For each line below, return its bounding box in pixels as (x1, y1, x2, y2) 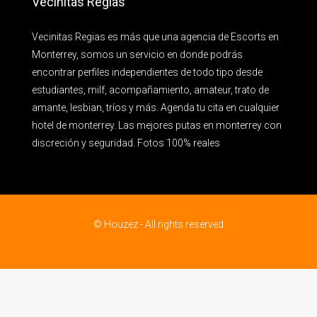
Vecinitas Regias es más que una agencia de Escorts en (32, 30, 279, 42)
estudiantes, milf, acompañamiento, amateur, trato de (32, 83, 269, 96)
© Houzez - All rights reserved (93, 218, 224, 230)
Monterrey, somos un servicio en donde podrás (32, 48, 243, 60)
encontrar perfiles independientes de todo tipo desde (32, 66, 263, 78)
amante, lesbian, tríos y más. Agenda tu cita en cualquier (32, 101, 279, 113)
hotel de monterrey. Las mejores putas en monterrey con (32, 119, 282, 131)
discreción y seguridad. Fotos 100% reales (32, 137, 220, 149)
